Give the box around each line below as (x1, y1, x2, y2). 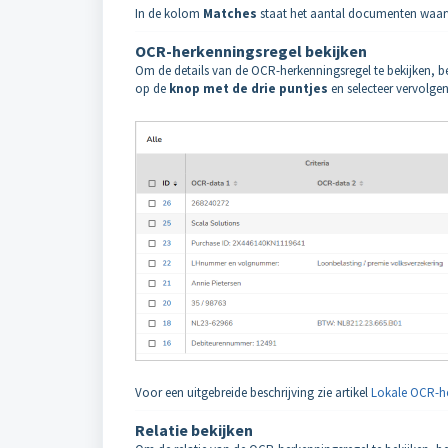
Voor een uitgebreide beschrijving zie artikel (135, 383, 371, 401)
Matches (203, 4, 260, 22)
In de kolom (135, 4, 203, 22)
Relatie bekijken (135, 419, 253, 440)
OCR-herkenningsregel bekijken (135, 40, 367, 61)
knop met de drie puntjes (169, 79, 328, 97)
